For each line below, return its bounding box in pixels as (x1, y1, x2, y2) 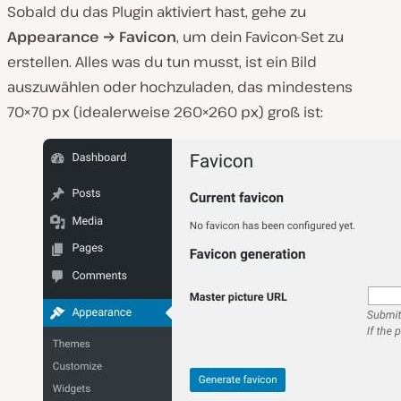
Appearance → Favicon (7, 26, 176, 47)
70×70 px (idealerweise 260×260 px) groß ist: (7, 101, 323, 122)
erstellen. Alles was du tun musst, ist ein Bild (7, 51, 317, 72)
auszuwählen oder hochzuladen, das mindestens (7, 76, 353, 97)
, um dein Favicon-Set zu (176, 26, 344, 47)
